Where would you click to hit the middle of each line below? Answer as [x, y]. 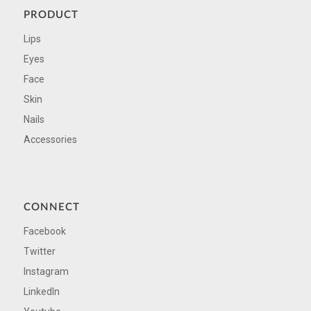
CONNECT [51, 207]
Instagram [46, 271]
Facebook [44, 231]
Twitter [39, 251]
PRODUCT [51, 15]
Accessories [50, 140]
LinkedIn [41, 291]
